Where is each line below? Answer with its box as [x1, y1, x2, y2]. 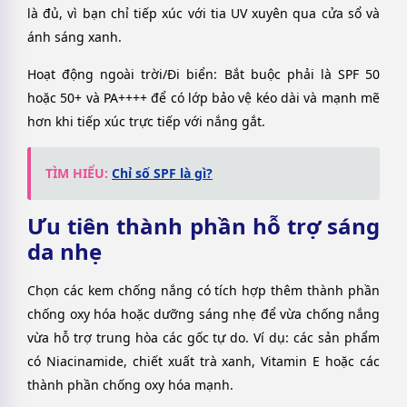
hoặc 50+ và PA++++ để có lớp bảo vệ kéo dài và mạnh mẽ [27, 88, 380, 106]
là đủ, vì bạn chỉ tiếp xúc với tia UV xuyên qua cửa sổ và [27, 5, 380, 23]
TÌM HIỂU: [45, 164, 112, 182]
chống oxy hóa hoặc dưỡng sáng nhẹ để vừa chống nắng [27, 304, 380, 323]
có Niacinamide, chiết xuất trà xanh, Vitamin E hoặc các [27, 352, 380, 370]
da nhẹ [27, 235, 102, 266]
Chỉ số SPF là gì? [112, 164, 213, 182]
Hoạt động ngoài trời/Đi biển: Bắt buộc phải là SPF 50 [27, 65, 380, 83]
